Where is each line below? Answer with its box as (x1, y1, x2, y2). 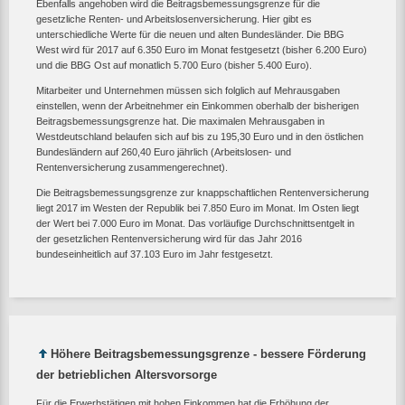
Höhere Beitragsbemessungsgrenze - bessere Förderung (51, 346, 366, 361)
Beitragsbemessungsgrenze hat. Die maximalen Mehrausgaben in (36, 115, 325, 127)
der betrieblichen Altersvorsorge (36, 368, 217, 382)
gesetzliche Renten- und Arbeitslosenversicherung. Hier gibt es (36, 13, 312, 24)
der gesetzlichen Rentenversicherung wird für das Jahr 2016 (36, 232, 302, 244)
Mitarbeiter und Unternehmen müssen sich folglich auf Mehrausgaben (36, 84, 340, 96)
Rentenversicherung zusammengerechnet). (36, 161, 228, 173)
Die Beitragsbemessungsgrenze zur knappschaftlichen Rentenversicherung (36, 186, 369, 198)
